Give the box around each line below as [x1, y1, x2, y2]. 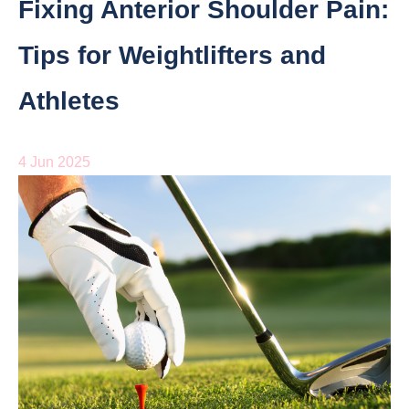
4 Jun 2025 [18, 154, 90, 171]
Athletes [18, 87, 120, 116]
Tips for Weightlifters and [18, 41, 326, 70]
